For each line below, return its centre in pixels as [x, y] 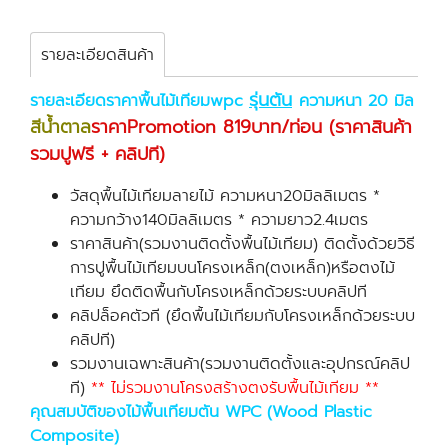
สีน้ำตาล [60, 127]
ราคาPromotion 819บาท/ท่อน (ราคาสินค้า [251, 127]
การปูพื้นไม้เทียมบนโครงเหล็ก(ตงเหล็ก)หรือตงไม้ [232, 268]
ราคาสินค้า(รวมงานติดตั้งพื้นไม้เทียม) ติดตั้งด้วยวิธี [242, 244]
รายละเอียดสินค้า [97, 55]
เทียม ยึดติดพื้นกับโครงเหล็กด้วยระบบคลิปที [221, 292]
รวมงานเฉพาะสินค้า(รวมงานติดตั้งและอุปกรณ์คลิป [240, 364]
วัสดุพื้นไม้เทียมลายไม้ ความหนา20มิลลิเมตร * [225, 196]
